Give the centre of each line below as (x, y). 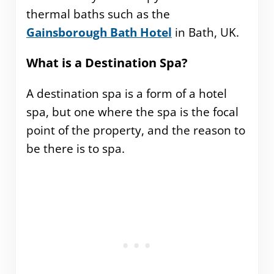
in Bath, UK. (205, 32)
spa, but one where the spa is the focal (132, 112)
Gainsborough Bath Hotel (99, 32)
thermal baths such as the (98, 14)
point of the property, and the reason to (135, 131)
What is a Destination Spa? (108, 63)
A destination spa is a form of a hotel (126, 94)
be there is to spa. (75, 149)
